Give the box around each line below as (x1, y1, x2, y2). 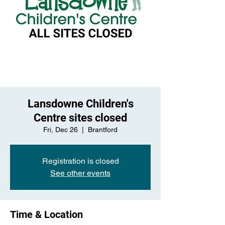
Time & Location (10, 208, 83, 220)
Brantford (88, 126, 118, 134)
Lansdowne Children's (27, 97, 134, 110)
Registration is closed (42, 156, 119, 166)
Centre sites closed (34, 111, 127, 124)
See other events (50, 168, 110, 178)
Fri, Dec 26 (43, 126, 78, 134)
